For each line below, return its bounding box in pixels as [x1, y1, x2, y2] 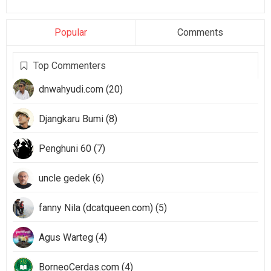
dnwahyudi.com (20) [39, 83, 123, 95]
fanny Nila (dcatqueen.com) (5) [39, 202, 167, 214]
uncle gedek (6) [39, 172, 104, 184]
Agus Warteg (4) [39, 232, 107, 243]
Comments [177, 27, 223, 38]
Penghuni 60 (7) [39, 143, 105, 154]
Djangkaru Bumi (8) [39, 113, 117, 125]
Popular [54, 27, 87, 38]
